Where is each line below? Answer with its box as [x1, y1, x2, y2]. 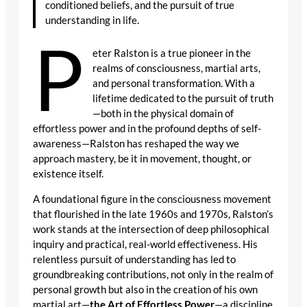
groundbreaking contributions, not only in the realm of [33, 268, 273, 280]
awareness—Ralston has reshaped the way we [33, 137, 239, 149]
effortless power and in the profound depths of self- [33, 122, 261, 134]
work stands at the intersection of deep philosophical [33, 223, 269, 235]
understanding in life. [45, 14, 140, 27]
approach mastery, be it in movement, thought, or [33, 152, 251, 164]
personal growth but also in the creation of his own [33, 283, 258, 295]
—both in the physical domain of [93, 107, 234, 119]
